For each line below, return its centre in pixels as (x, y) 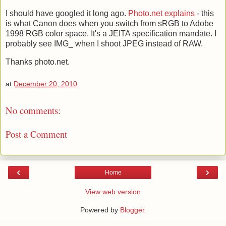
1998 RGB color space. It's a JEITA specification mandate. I (111, 34)
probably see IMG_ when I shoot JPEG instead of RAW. (104, 44)
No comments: (33, 110)
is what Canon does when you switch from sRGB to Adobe (109, 24)
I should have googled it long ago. (67, 14)
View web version (113, 192)
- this (204, 14)
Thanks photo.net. (38, 62)
